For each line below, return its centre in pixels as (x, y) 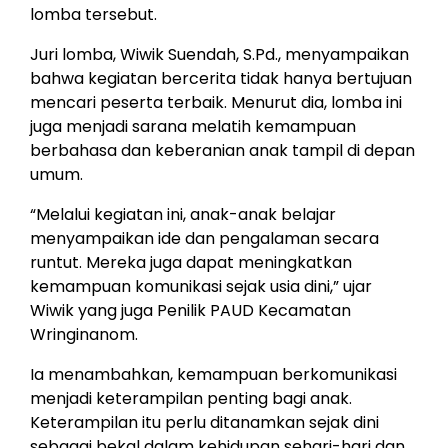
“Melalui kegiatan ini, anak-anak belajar (183, 214)
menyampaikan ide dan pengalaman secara (204, 238)
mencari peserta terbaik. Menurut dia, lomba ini (216, 102)
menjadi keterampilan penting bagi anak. (191, 398)
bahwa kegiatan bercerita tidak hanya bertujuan (221, 78)
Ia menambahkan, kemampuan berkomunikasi (213, 374)
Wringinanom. (84, 334)
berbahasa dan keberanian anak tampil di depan (222, 150)
